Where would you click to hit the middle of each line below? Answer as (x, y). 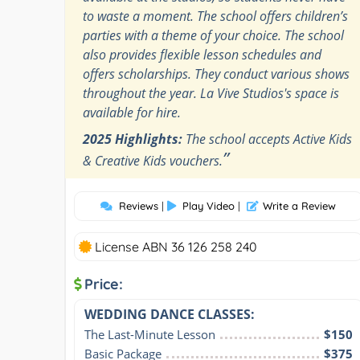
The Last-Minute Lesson (150, 334)
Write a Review (300, 205)
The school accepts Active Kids (267, 139)
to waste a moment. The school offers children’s (215, 16)
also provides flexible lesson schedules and (202, 54)
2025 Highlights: (133, 139)
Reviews (139, 205)
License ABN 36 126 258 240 (174, 246)
